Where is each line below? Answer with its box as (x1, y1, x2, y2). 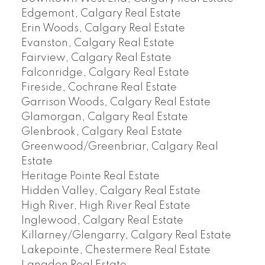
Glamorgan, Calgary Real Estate (21, 112, 188, 123)
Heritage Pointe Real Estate (21, 171, 160, 182)
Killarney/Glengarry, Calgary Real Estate (21, 230, 231, 241)
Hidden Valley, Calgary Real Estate (21, 186, 201, 197)
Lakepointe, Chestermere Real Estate (21, 245, 211, 256)
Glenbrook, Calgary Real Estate (21, 127, 182, 138)
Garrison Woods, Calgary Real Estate (21, 97, 211, 108)
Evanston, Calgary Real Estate (21, 38, 174, 49)
